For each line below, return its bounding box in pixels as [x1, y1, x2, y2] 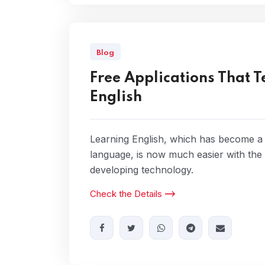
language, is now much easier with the [90, 148, 262, 160]
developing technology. [90, 164, 193, 176]
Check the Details [90, 188, 162, 199]
